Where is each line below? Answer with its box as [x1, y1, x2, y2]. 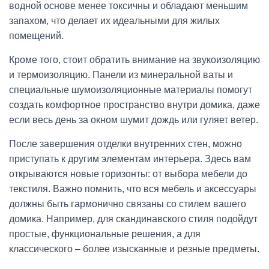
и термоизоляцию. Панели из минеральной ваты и [9, 70, 233, 80]
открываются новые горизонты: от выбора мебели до [9, 169, 247, 179]
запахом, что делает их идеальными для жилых [9, 16, 220, 26]
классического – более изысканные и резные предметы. [9, 244, 259, 254]
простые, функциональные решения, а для [9, 229, 201, 239]
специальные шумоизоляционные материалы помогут [9, 85, 252, 95]
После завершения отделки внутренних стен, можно [9, 139, 242, 149]
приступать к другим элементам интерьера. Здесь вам [9, 154, 251, 164]
